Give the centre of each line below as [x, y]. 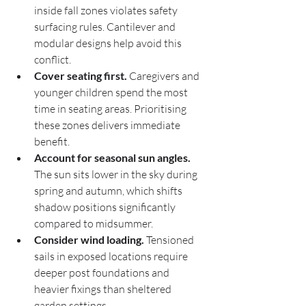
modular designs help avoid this [109, 43]
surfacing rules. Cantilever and [106, 27]
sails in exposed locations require [112, 256]
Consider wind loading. [89, 239]
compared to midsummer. [94, 223]
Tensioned [170, 240]
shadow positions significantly [106, 207]
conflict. [53, 59]
